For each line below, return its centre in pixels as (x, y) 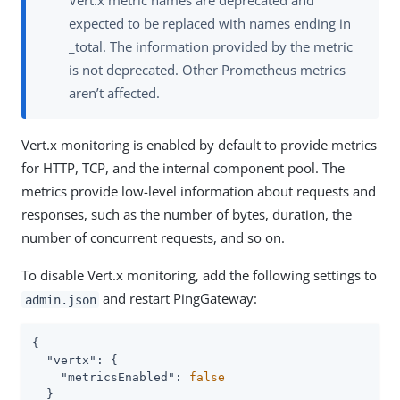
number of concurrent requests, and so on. (153, 238)
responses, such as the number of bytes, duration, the (187, 215)
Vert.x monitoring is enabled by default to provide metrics (199, 145)
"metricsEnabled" (118, 378)
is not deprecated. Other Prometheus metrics (207, 70)
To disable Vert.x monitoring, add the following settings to (199, 275)
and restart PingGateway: (179, 299)
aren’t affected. (114, 93)
